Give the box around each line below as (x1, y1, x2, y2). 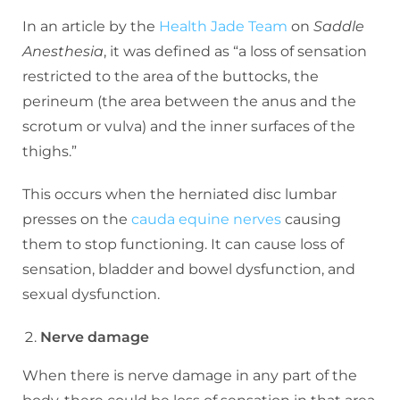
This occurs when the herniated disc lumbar (22, 185, 337, 203)
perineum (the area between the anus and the (22, 92, 356, 110)
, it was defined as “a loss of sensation (104, 42, 367, 60)
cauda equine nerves (131, 210, 281, 228)
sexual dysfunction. (22, 285, 160, 303)
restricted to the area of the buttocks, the (22, 67, 319, 85)
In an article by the (22, 17, 159, 35)
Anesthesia (22, 42, 104, 60)
